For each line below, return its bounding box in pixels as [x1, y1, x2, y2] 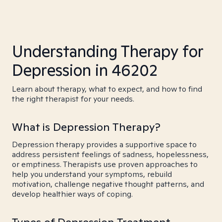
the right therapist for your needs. [12, 94, 134, 104]
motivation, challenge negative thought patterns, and [12, 179, 204, 189]
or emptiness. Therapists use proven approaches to [12, 159, 198, 169]
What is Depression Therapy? [12, 120, 161, 134]
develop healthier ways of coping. [12, 189, 133, 199]
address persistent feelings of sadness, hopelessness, [12, 149, 209, 160]
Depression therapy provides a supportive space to [12, 139, 197, 150]
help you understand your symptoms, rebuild [12, 169, 172, 179]
